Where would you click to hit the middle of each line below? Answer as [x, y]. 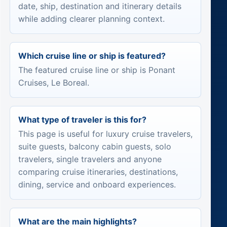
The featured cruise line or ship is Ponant [97, 70]
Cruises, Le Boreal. [53, 83]
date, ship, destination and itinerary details [100, 6]
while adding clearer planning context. [91, 19]
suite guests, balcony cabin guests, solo [94, 146]
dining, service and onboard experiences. [97, 184]
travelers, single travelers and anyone [90, 159]
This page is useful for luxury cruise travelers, [105, 134]
